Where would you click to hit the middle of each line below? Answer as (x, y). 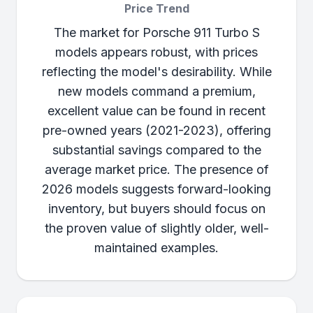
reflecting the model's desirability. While (156, 72)
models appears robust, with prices (156, 52)
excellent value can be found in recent (156, 111)
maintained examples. (156, 248)
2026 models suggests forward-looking (156, 189)
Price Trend (156, 8)
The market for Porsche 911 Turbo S (156, 32)
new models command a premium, (156, 91)
